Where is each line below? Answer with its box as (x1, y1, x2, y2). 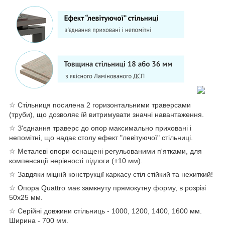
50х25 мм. (9, 193, 43, 202)
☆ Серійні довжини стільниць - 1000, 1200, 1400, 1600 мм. (9, 207, 202, 215)
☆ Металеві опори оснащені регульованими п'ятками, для (9, 147, 202, 156)
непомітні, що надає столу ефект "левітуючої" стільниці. (9, 134, 193, 142)
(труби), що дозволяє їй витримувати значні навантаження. (9, 110, 204, 119)
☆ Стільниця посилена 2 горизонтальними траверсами (9, 101, 191, 109)
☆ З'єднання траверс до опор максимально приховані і (9, 124, 191, 133)
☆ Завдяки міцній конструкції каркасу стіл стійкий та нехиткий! (9, 170, 213, 179)
